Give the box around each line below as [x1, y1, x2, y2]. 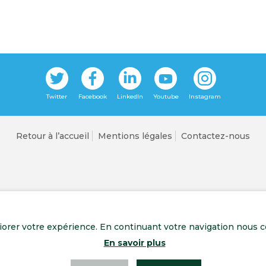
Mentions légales [98, 131, 172, 142]
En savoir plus [103, 237, 166, 248]
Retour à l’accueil [16, 131, 89, 142]
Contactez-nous [181, 131, 250, 142]
